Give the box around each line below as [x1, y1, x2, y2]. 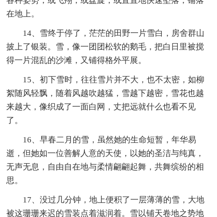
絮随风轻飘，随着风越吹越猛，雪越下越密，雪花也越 [6, 89, 204, 98]
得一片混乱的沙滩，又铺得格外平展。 [6, 56, 147, 65]
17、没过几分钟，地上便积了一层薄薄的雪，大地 [23, 195, 205, 205]
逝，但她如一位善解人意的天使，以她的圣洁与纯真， [6, 149, 204, 158]
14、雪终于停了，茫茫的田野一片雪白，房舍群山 [23, 29, 205, 38]
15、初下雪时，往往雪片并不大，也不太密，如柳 [23, 75, 205, 85]
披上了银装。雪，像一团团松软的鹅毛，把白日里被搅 [6, 42, 204, 52]
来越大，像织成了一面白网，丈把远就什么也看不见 [6, 102, 196, 112]
